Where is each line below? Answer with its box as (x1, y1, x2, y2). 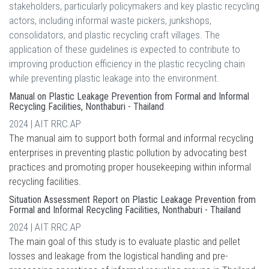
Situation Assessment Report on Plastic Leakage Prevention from (9, 194, 256, 205)
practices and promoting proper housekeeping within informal (9, 161, 251, 173)
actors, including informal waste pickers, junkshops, (9, 14, 211, 26)
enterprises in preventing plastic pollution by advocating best (9, 147, 247, 159)
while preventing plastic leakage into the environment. (9, 72, 219, 84)
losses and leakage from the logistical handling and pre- (9, 250, 228, 262)
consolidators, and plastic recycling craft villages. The (9, 29, 220, 41)
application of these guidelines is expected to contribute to (9, 43, 240, 55)
